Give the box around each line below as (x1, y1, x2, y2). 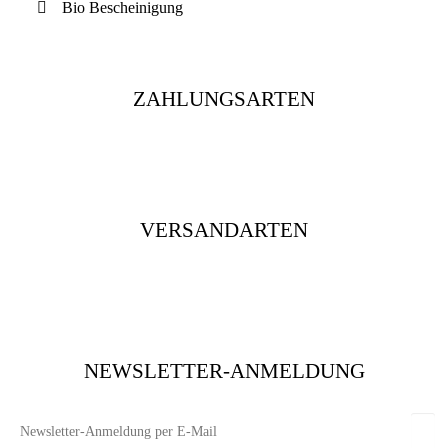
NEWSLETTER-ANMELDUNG (83, 359, 365, 383)
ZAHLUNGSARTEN (133, 87, 315, 111)
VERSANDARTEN (140, 218, 308, 242)
